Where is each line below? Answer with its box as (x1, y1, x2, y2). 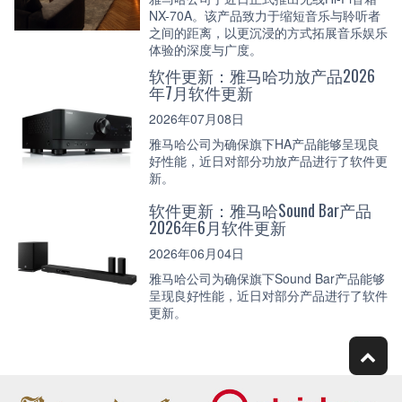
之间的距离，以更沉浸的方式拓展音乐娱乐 (149, 23, 388, 41)
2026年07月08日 (149, 109, 244, 127)
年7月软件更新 (149, 81, 253, 104)
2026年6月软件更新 (149, 215, 286, 239)
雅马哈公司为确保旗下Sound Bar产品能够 (149, 269, 385, 287)
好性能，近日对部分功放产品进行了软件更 (149, 152, 388, 170)
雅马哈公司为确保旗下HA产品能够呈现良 (149, 135, 380, 153)
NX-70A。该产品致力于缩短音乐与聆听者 (149, 6, 380, 24)
